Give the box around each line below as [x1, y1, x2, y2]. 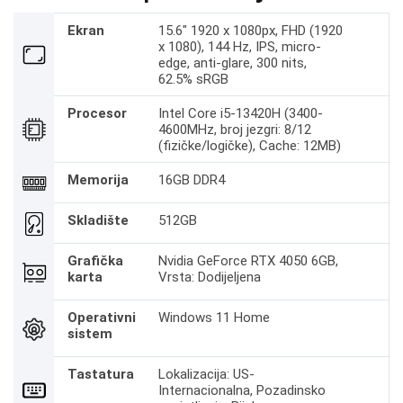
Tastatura [67, 366, 134, 382]
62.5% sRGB [157, 71, 228, 87]
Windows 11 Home [157, 309, 270, 326]
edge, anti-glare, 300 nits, [157, 55, 307, 71]
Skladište [67, 212, 129, 228]
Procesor [67, 105, 127, 121]
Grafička [67, 253, 123, 269]
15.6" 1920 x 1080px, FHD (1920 [157, 22, 343, 39]
